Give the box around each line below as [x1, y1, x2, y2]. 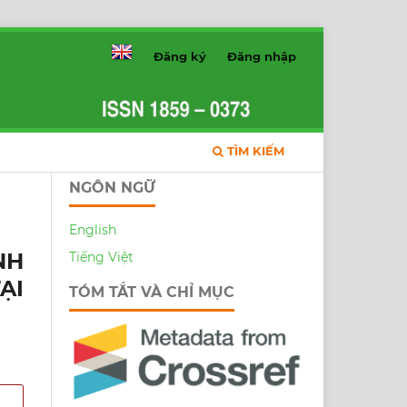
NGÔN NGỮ [69, 178, 156, 196]
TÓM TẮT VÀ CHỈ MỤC [69, 283, 235, 301]
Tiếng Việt [69, 248, 134, 265]
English [69, 221, 117, 238]
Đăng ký [154, 48, 207, 64]
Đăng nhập [227, 48, 296, 64]
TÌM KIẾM [223, 143, 284, 158]
